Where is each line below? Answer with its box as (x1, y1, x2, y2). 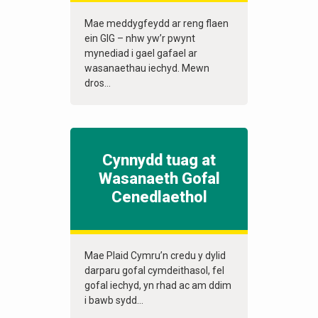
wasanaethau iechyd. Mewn (84, 62, 209, 75)
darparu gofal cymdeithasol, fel (84, 265, 224, 277)
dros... (84, 77, 111, 89)
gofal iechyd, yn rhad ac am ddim (84, 280, 231, 292)
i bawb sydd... (84, 295, 143, 307)
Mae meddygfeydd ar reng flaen (84, 18, 229, 30)
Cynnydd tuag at (102, 151, 216, 170)
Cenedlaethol (111, 188, 207, 207)
